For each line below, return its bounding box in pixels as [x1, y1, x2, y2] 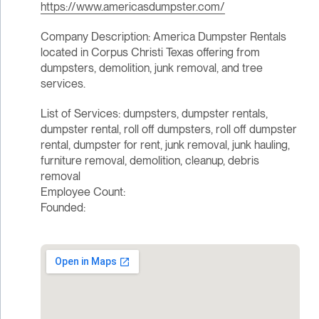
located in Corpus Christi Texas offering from [40, 46, 260, 60]
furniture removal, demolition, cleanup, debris [40, 154, 259, 168]
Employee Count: [40, 185, 125, 199]
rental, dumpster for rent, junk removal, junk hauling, [40, 138, 290, 152]
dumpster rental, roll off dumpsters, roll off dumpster [40, 122, 297, 137]
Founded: [40, 201, 85, 215]
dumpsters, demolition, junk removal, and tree [40, 61, 263, 75]
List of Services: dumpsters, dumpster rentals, [40, 107, 268, 121]
